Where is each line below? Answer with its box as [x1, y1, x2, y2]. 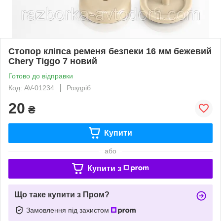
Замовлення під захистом [26, 206, 111, 214]
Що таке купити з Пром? [14, 190, 110, 199]
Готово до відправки [8, 72, 73, 80]
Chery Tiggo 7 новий [8, 56, 97, 66]
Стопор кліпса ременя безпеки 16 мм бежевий [8, 46, 212, 56]
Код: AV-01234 [8, 83, 54, 92]
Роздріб [67, 83, 91, 92]
